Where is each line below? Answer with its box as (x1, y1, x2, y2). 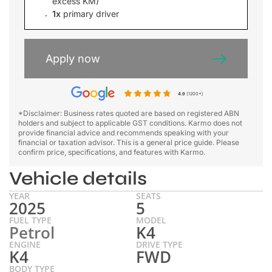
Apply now (46, 52, 100, 65)
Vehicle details (9, 167, 147, 190)
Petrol (9, 221, 55, 243)
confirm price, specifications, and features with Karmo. (18, 148, 205, 157)
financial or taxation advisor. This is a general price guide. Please (18, 138, 239, 147)
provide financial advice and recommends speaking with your (18, 128, 229, 137)
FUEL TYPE (9, 214, 52, 226)
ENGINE (9, 238, 41, 250)
